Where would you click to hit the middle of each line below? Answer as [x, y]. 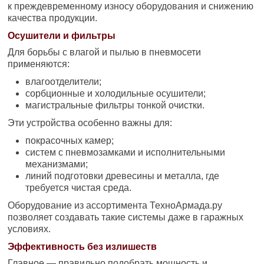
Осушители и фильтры [62, 35]
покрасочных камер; [70, 140]
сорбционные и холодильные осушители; [116, 93]
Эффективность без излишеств [82, 246]
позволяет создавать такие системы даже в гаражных [126, 217]
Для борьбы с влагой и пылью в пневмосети [105, 52]
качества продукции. [53, 18]
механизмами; [57, 164]
